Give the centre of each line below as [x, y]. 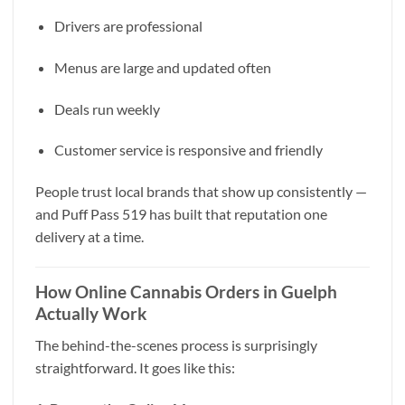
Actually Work [91, 314]
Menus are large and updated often [162, 67]
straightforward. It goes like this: [135, 367]
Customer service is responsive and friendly [188, 150]
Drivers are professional [128, 26]
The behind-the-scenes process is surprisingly [176, 344]
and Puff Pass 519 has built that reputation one [181, 214]
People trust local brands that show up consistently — [201, 192]
